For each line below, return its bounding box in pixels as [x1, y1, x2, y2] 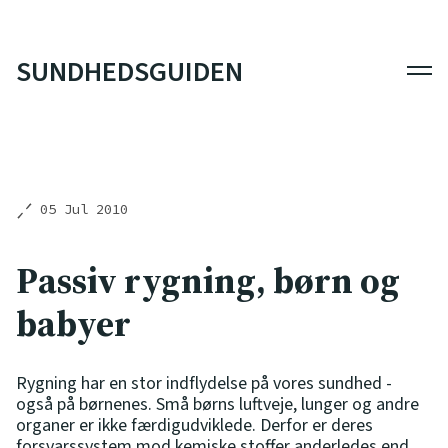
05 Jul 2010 [40, 200, 128, 218]
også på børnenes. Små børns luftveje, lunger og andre [16, 391, 419, 417]
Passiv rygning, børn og [16, 255, 400, 305]
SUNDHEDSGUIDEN [16, 52, 243, 92]
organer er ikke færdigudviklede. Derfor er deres [16, 412, 373, 438]
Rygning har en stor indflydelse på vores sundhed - [16, 370, 392, 396]
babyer [16, 298, 131, 348]
